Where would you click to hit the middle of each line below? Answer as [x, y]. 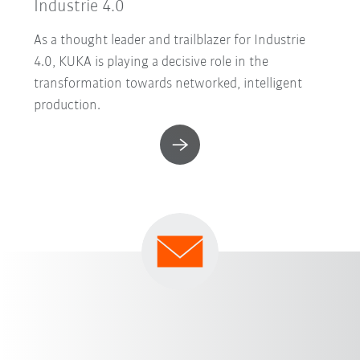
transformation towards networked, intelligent [168, 84]
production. [67, 105]
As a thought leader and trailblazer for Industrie [170, 40]
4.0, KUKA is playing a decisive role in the [151, 62]
